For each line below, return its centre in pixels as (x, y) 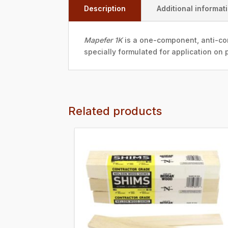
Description (105, 9)
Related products (115, 111)
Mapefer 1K (104, 40)
